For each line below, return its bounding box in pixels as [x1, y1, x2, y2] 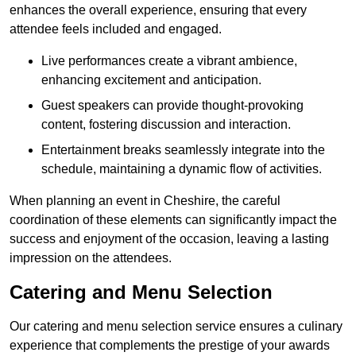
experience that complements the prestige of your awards [10, 339, 330, 353]
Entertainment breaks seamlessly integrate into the [41, 143, 325, 157]
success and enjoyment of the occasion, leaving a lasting [10, 232, 329, 246]
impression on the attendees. [10, 251, 172, 265]
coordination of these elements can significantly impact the [10, 213, 337, 227]
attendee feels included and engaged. [10, 22, 222, 37]
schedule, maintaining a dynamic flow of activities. [41, 162, 322, 176]
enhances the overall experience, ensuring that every [10, 3, 307, 17]
